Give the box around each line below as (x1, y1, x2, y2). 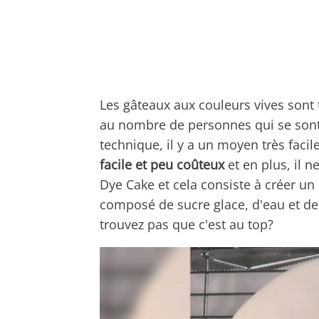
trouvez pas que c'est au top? (100, 215, 273, 233)
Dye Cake (100, 175, 155, 193)
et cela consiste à (155, 175, 265, 193)
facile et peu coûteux (100, 155, 224, 173)
